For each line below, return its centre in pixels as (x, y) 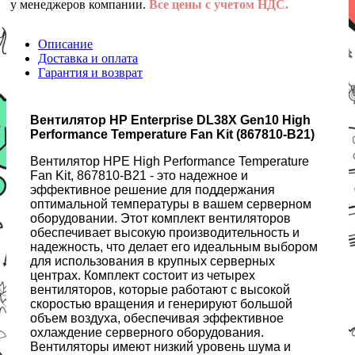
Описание (65, 44)
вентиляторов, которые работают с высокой (160, 290)
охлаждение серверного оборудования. (147, 333)
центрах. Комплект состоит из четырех (143, 276)
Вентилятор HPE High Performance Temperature (170, 162)
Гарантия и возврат (90, 73)
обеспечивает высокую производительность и (165, 233)
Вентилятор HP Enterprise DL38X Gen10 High (170, 120)
